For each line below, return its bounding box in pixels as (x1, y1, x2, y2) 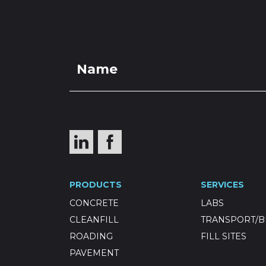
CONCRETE (69, 198, 119, 208)
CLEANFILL (69, 214, 119, 225)
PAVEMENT (69, 248, 119, 258)
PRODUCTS (69, 179, 122, 190)
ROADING (69, 231, 113, 242)
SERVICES (201, 179, 244, 190)
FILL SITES (201, 231, 246, 242)
